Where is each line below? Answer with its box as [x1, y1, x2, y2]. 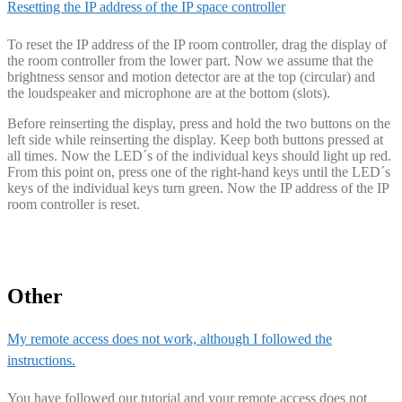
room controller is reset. [7, 197, 140, 213]
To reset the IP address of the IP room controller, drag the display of [7, 37, 387, 53]
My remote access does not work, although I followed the [7, 330, 332, 346]
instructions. [7, 352, 75, 368]
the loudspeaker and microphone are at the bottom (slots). [7, 85, 330, 101]
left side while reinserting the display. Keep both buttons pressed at [7, 132, 383, 148]
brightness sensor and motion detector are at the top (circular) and [7, 69, 375, 85]
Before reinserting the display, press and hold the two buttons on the [7, 116, 390, 132]
